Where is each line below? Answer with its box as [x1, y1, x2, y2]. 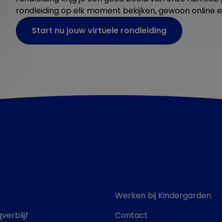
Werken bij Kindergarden [115, 190, 211, 201]
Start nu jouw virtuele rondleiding [32, 25, 166, 36]
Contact [115, 210, 148, 221]
